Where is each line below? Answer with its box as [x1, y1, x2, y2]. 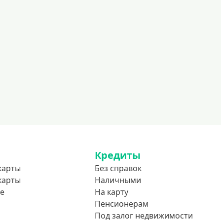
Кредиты [95, 148, 141, 162]
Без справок [95, 163, 142, 174]
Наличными [95, 175, 141, 185]
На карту [95, 186, 128, 197]
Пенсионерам [95, 198, 148, 209]
